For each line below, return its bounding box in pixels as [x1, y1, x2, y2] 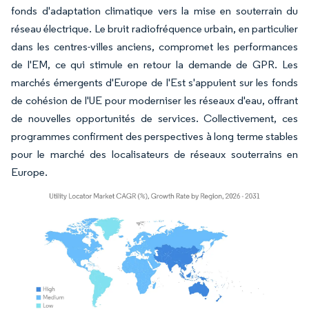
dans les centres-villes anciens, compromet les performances [11, 39, 298, 53]
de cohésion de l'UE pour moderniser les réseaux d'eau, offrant [11, 93, 298, 107]
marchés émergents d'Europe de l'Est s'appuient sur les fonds [11, 75, 298, 89]
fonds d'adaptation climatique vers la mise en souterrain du [11, 3, 298, 17]
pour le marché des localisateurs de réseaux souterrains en [11, 147, 298, 161]
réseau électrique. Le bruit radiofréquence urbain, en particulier [11, 21, 298, 35]
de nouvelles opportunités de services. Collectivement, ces [11, 111, 298, 125]
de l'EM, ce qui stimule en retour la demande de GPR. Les [11, 57, 298, 71]
